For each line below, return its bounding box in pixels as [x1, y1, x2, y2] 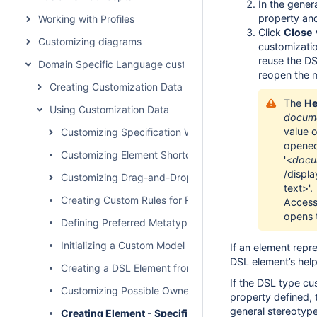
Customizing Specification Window [61, 126, 221, 138]
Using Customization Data [50, 103, 169, 115]
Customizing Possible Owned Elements [61, 284, 240, 296]
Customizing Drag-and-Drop [61, 171, 192, 183]
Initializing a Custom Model [61, 239, 185, 251]
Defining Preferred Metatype [61, 217, 193, 229]
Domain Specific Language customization [38, 58, 230, 70]
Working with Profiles [38, 13, 134, 25]
